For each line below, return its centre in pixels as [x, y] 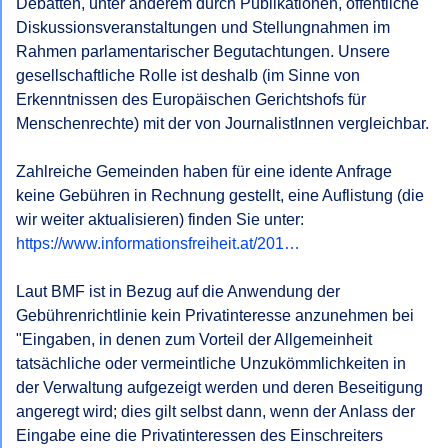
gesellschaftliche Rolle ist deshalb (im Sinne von [188, 75]
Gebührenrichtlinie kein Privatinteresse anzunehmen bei [215, 315]
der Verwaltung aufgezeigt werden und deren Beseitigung [219, 387]
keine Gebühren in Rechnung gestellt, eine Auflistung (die [220, 195]
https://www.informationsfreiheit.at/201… [158, 243]
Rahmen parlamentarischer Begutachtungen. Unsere [203, 51]
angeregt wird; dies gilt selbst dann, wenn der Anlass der [215, 411]
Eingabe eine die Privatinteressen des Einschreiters [199, 435]
